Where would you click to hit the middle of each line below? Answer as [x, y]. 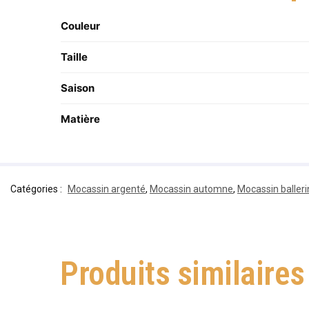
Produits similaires [182, 274]
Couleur [80, 26]
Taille [74, 57]
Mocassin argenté [107, 189]
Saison [77, 88]
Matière [80, 119]
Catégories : [37, 189]
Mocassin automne [191, 189]
